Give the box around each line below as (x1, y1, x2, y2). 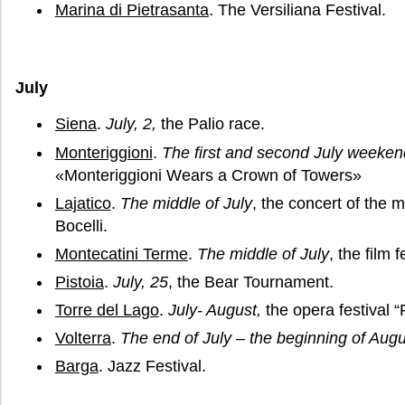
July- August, (167, 301, 261, 320)
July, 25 (112, 272, 168, 291)
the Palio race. (160, 115, 265, 134)
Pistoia (54, 272, 104, 291)
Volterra (54, 329, 111, 348)
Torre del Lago (54, 301, 159, 320)
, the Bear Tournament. (167, 272, 334, 291)
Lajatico (54, 193, 111, 212)
